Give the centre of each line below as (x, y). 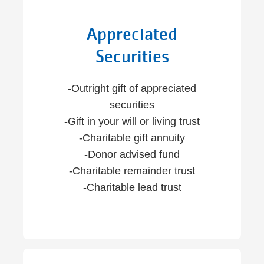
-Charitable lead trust (132, 187)
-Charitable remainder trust (132, 171)
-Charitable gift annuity (132, 138)
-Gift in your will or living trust (132, 121)
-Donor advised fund (132, 154)
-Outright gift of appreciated (132, 88)
